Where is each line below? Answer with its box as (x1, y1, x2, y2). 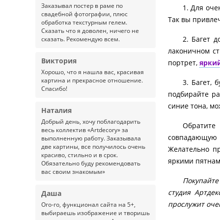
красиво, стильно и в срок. (41, 151, 118, 159)
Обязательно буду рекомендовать (41, 159, 140, 167)
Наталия (41, 106, 72, 115)
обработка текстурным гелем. (41, 18, 127, 27)
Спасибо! (41, 84, 67, 93)
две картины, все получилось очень (41, 142, 145, 151)
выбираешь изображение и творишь (41, 209, 150, 217)
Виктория (41, 56, 77, 65)
